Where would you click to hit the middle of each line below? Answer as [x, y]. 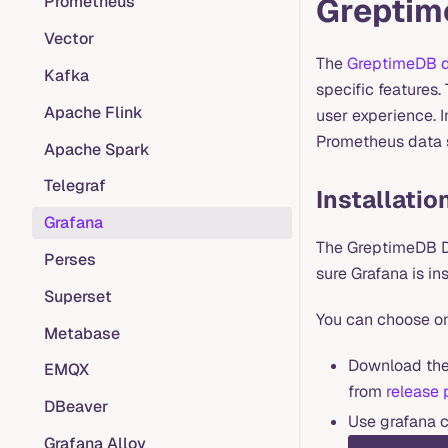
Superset [78, 296]
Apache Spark [97, 149]
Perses [70, 259]
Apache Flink [93, 112]
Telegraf [75, 186]
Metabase [82, 333]
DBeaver [76, 407]
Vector [69, 39]
